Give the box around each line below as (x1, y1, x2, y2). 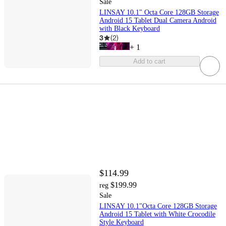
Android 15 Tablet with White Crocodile (99, 210, 215, 218)
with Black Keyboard (99, 25, 160, 33)
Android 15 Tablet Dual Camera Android (99, 17, 216, 25)
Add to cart (133, 58, 166, 66)
